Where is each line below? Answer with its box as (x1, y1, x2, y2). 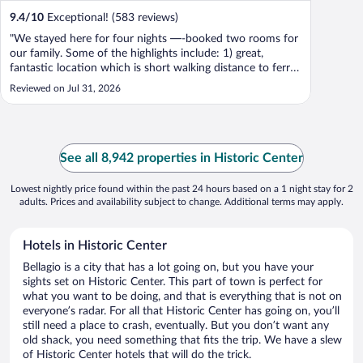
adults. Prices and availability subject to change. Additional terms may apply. (19, 197, 344, 207)
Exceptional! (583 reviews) (44, 12, 178, 24)
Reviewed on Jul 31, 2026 (10, 83, 121, 94)
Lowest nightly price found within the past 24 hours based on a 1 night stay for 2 (10, 184, 353, 194)
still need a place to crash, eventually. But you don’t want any (23, 320, 329, 332)
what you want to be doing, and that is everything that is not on (23, 291, 342, 303)
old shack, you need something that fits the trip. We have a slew (23, 335, 342, 347)
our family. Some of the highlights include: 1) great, (10, 48, 263, 60)
